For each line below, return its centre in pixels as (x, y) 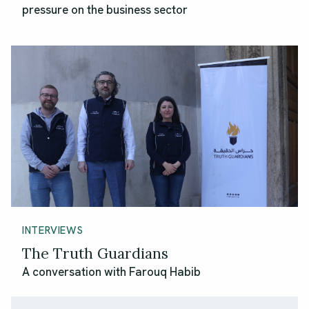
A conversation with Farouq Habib (111, 272)
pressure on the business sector (105, 10)
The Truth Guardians (95, 254)
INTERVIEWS (53, 231)
